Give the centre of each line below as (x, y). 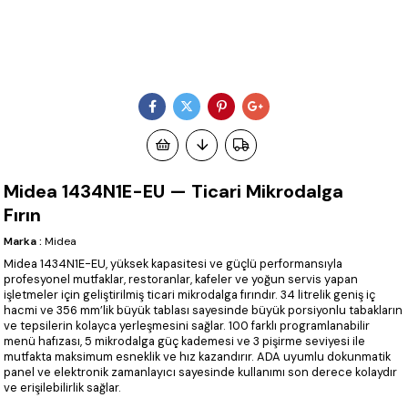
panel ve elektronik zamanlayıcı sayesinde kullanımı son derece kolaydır (201, 372)
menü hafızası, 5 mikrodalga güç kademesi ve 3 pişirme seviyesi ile (185, 342)
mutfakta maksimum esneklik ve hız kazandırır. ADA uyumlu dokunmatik (198, 357)
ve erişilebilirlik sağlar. (63, 388)
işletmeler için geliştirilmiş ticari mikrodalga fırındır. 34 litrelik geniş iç (190, 295)
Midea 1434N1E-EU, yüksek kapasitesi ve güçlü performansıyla (173, 264)
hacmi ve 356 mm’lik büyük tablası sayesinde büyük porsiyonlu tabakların (204, 311)
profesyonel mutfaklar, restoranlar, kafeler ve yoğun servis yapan (181, 280)
